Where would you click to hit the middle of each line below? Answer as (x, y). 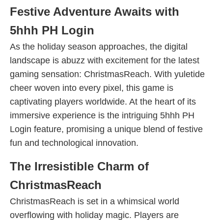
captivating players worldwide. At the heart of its (103, 102)
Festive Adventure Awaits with (95, 12)
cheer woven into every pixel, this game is (92, 88)
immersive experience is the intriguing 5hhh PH (102, 115)
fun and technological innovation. (74, 143)
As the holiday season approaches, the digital (99, 47)
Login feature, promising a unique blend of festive (106, 129)
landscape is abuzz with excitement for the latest (105, 60)
